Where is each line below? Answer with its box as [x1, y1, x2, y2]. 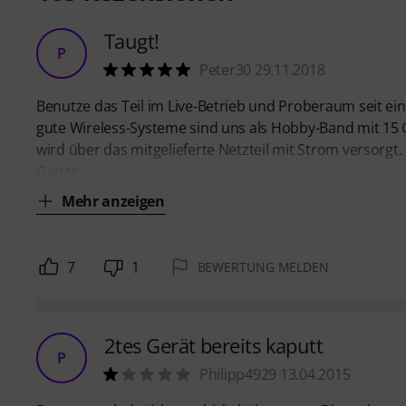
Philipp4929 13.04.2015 [199, 363, 351, 384]
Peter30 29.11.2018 [199, 59, 325, 80]
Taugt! [104, 26, 159, 54]
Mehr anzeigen [62, 190, 165, 211]
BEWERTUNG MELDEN [197, 257, 329, 275]
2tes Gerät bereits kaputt [104, 331, 324, 359]
